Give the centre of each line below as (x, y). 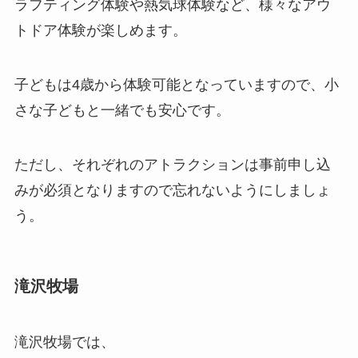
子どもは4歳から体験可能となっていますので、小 (176, 85)
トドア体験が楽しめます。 (100, 31)
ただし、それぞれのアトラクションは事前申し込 (172, 164)
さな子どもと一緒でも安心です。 (122, 111)
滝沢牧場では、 (64, 342)
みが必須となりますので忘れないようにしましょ (172, 190)
